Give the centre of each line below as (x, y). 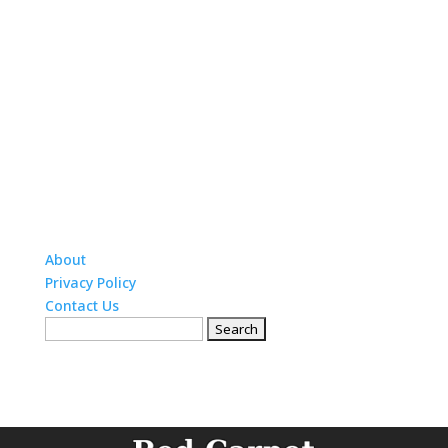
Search (67, 328)
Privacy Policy (90, 283)
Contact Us (81, 306)
